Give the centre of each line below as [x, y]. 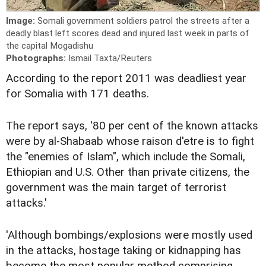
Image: [22, 20]
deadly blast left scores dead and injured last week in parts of [128, 33]
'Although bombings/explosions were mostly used [129, 235]
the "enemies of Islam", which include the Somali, [126, 156]
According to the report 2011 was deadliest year [126, 78]
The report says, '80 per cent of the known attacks [132, 126]
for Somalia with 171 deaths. [77, 94]
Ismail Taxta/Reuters [110, 58]
